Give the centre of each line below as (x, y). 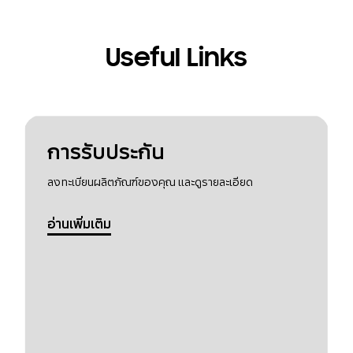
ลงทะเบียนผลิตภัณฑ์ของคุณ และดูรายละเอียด (150, 181)
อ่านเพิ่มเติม (79, 223)
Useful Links (176, 57)
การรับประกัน (106, 151)
